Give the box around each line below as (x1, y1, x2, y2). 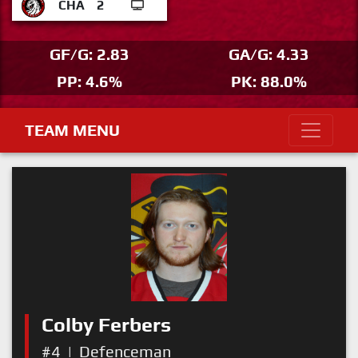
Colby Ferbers (42, 313, 171, 336)
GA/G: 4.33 (228, 45, 309, 63)
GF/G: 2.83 (50, 45, 129, 63)
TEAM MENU (25, 121, 120, 139)
